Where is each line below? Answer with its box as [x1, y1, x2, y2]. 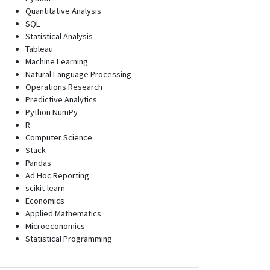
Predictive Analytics [25, 93, 97, 105]
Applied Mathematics [25, 207, 101, 219]
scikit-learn [25, 182, 65, 193]
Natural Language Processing [25, 68, 131, 80]
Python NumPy [25, 106, 78, 118]
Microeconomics [25, 220, 85, 231]
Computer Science [25, 131, 92, 143]
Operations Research [25, 81, 102, 92]
